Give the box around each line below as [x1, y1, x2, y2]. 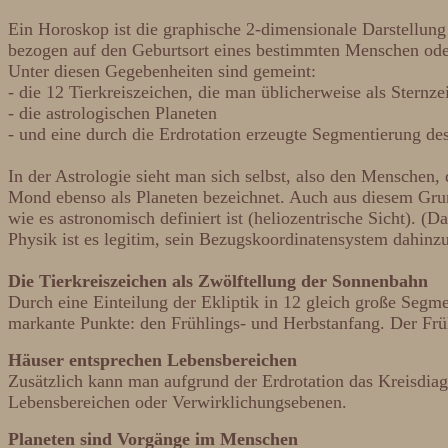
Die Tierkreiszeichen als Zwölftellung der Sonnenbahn [8, 271, 428, 291]
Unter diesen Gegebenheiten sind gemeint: [8, 61, 316, 81]
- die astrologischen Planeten [8, 103, 217, 123]
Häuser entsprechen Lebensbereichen [8, 350, 297, 370]
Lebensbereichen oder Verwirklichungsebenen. [8, 392, 352, 412]
